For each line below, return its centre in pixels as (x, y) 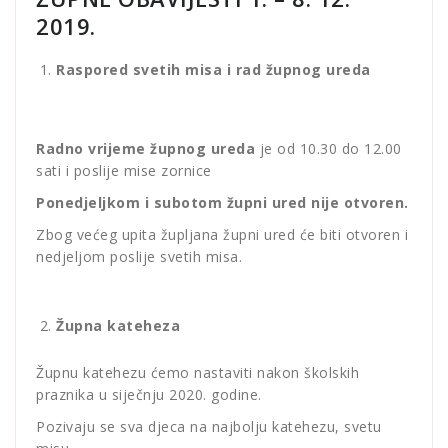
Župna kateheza (118, 326)
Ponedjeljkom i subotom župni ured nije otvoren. (222, 203)
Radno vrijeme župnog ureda (148, 149)
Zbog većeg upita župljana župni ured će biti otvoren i (222, 235)
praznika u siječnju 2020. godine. (149, 395)
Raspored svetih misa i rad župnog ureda (213, 70)
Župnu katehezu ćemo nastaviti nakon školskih (197, 373)
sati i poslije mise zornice (124, 171)
